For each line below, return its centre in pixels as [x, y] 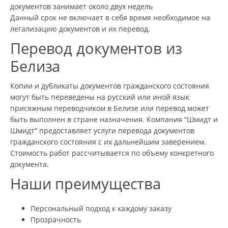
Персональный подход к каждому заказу [101, 208]
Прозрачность [56, 219]
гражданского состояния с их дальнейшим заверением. [108, 141]
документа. [30, 164]
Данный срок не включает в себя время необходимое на [110, 17]
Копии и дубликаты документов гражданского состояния [110, 85]
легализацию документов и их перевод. [80, 28]
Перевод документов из [96, 48]
